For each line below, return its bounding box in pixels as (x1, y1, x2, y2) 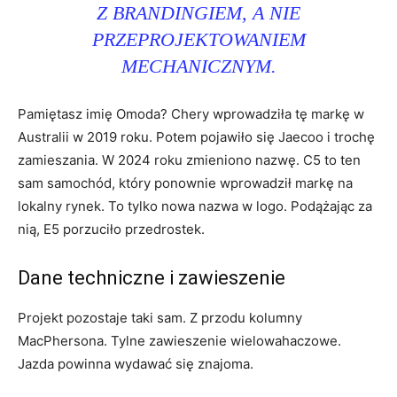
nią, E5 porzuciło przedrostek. (18, 220, 205, 237)
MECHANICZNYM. (121, 54, 276, 77)
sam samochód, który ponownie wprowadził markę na (18, 174, 353, 191)
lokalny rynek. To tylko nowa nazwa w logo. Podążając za (18, 197, 372, 214)
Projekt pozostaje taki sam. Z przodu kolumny (18, 308, 302, 326)
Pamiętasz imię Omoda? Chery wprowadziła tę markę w (18, 105, 364, 122)
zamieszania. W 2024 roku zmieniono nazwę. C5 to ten (18, 151, 361, 168)
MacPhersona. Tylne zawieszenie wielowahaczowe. (18, 331, 341, 349)
